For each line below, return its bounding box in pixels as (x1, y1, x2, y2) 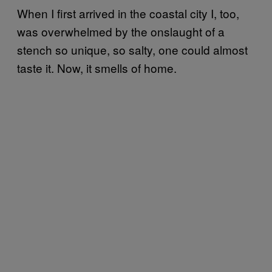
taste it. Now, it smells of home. (17, 59, 177, 76)
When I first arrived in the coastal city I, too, (17, 4, 239, 21)
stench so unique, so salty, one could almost (17, 41, 248, 58)
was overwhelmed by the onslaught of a (17, 22, 225, 39)
